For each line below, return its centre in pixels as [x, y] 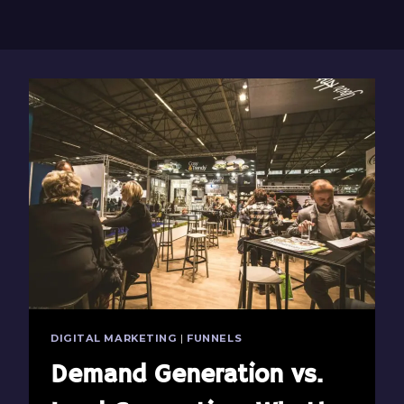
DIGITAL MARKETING [114, 339]
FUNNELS [215, 339]
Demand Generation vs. [187, 375]
